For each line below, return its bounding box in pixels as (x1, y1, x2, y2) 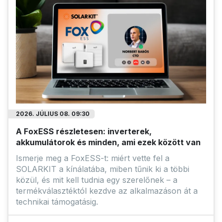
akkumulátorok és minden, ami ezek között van (16, 137, 201, 148)
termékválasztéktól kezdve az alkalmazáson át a (16, 186, 198, 196)
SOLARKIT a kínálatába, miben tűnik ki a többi (16, 164, 189, 174)
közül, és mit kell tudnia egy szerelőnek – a (16, 175, 177, 185)
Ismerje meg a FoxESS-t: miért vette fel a (16, 153, 169, 164)
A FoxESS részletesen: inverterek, (16, 126, 152, 137)
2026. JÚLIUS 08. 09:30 (16, 110, 90, 118)
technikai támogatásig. (16, 197, 98, 207)
